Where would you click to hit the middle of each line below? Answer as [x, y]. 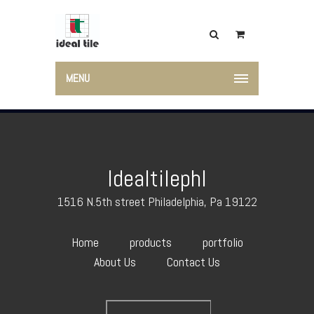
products [150, 242]
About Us [115, 262]
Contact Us [193, 262]
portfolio [223, 242]
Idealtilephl [157, 178]
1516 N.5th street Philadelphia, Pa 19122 [157, 202]
